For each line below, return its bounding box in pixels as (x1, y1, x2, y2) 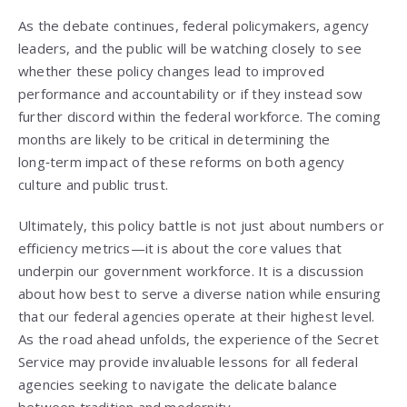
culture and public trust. (18, 175, 168, 194)
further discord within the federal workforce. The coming (18, 107, 382, 126)
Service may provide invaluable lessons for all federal (18, 352, 358, 372)
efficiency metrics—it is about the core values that (18, 239, 342, 258)
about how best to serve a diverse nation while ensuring (18, 284, 382, 303)
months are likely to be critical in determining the (18, 130, 331, 149)
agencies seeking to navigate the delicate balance (18, 375, 337, 394)
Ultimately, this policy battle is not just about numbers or (18, 216, 384, 235)
